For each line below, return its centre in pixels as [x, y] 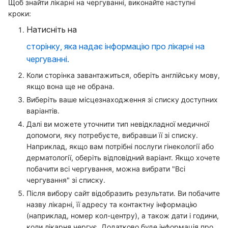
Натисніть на [53, 29]
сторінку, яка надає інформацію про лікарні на [116, 46]
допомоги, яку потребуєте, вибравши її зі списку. [112, 135]
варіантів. [43, 110]
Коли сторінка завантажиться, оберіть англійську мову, [123, 75]
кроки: [20, 13]
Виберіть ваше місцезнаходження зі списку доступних [122, 99]
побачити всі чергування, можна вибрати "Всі [106, 168]
